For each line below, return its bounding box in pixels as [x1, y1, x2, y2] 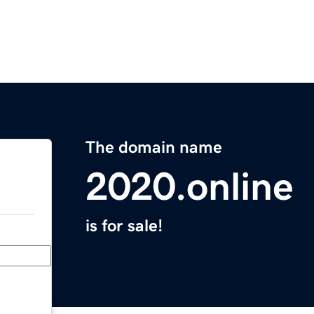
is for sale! [86, 217, 163, 235]
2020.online [86, 167, 294, 207]
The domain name [86, 139, 222, 156]
